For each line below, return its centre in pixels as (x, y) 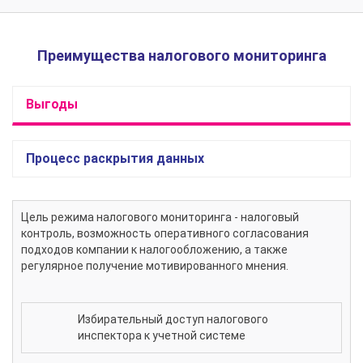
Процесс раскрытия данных (115, 159)
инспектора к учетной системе (162, 336)
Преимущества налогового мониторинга (181, 56)
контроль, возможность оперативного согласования (165, 234)
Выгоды (52, 105)
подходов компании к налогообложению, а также (154, 250)
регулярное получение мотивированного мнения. (155, 266)
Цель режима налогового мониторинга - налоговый (160, 218)
